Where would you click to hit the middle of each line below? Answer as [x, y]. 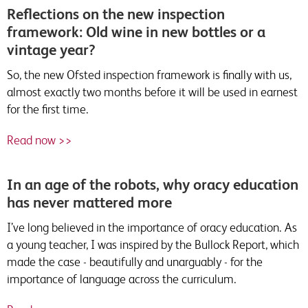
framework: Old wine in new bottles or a [136, 32]
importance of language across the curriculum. [122, 279]
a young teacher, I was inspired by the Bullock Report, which [153, 244]
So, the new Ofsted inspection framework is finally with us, [149, 75]
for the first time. [48, 109]
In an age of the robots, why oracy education [153, 185]
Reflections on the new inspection [116, 14]
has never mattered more [89, 202]
